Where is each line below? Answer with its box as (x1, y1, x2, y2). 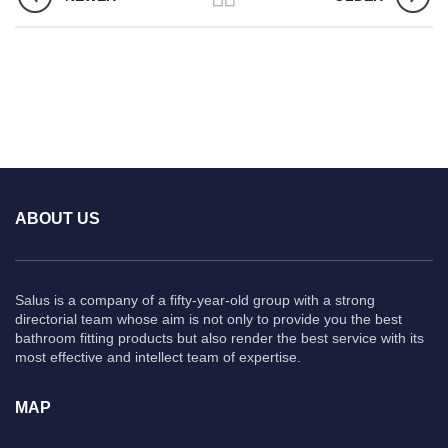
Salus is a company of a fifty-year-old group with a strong (15, 292, 375, 308)
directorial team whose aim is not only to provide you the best (15, 311, 402, 327)
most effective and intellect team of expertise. (15, 349, 301, 365)
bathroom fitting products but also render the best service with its (15, 330, 424, 346)
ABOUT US (15, 210, 100, 227)
